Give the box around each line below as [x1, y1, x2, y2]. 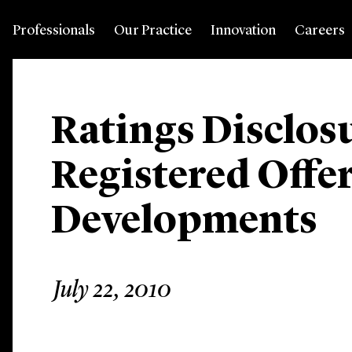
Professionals [13, 24, 95, 38]
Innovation [211, 24, 276, 38]
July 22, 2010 [53, 279, 172, 302]
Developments [51, 203, 318, 242]
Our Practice [114, 24, 192, 38]
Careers [295, 24, 345, 38]
